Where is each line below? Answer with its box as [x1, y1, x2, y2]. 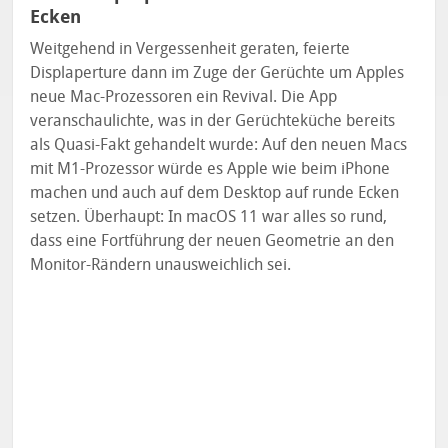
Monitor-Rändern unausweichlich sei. [30, 254, 292, 274]
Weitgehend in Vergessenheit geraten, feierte [30, 38, 351, 58]
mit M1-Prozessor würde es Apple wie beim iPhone [30, 158, 391, 178]
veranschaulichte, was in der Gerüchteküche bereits [30, 110, 396, 130]
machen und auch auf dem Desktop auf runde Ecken [30, 182, 400, 202]
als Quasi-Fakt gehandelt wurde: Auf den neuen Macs [30, 134, 408, 154]
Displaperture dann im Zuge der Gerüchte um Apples [30, 62, 405, 82]
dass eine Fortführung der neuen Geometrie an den [30, 230, 395, 250]
